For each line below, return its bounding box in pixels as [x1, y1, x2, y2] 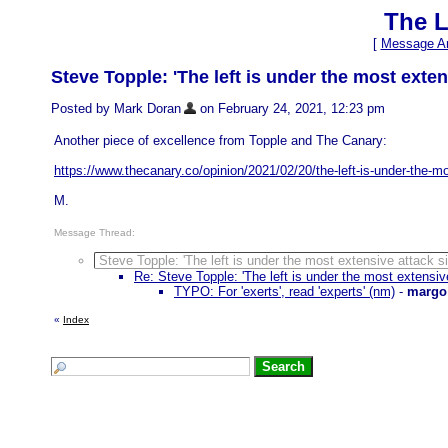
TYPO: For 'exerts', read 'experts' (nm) [174, 284, 395, 300]
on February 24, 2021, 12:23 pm [196, 101, 385, 116]
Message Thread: [54, 227, 135, 239]
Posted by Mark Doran [51, 101, 181, 116]
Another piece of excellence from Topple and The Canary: [54, 133, 387, 149]
